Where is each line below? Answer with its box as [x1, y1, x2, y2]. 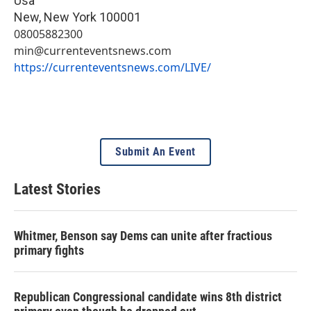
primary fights [14, 242, 84, 258]
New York [44, 9, 96, 24]
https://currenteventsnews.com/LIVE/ [14, 59, 211, 75]
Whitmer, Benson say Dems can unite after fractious [14, 228, 272, 243]
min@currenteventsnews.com [14, 42, 171, 58]
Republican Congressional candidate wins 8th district [14, 289, 282, 304]
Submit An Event [115, 144, 196, 158]
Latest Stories [14, 180, 101, 198]
